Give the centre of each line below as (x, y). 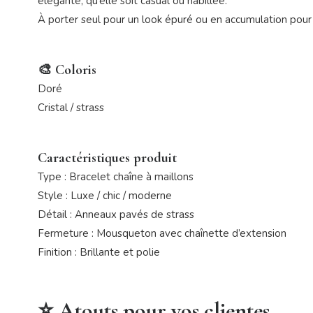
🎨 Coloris (67, 70)
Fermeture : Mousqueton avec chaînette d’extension (162, 233)
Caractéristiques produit (107, 158)
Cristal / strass (71, 107)
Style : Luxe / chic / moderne (104, 195)
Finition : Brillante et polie (99, 252)
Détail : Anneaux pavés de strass (116, 214)
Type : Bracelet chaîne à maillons (115, 176)
